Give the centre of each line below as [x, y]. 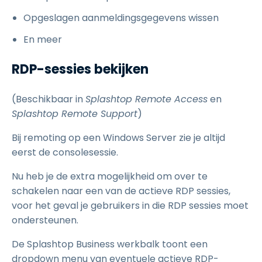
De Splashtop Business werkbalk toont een [110, 244]
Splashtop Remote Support [75, 113]
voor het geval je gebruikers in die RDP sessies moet [130, 205]
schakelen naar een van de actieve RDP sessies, [121, 191]
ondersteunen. [45, 220]
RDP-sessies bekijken [80, 69]
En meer [43, 39]
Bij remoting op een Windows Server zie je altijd [118, 137]
